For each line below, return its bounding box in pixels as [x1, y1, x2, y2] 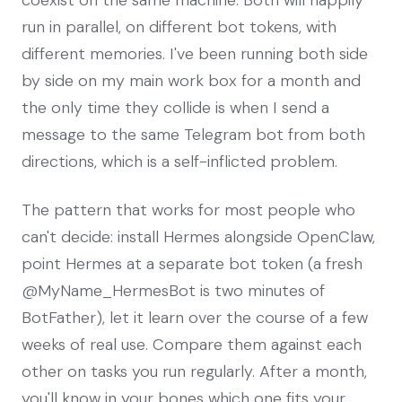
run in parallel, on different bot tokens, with [22, 15, 336, 38]
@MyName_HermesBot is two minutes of [22, 279, 325, 301]
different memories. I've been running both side [22, 42, 368, 65]
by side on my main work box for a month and [22, 69, 361, 92]
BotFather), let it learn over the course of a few [22, 306, 368, 328]
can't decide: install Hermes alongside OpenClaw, [22, 225, 375, 248]
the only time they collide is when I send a [22, 96, 329, 118]
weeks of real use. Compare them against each [22, 333, 362, 355]
